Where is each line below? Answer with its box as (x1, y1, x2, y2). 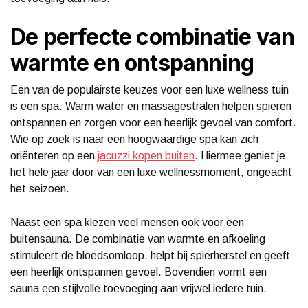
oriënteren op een (10, 149, 98, 162)
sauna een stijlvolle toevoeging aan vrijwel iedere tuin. (10, 282, 267, 294)
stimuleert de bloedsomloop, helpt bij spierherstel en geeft (10, 249, 290, 261)
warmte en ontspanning (10, 49, 254, 76)
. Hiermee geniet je (195, 149, 285, 162)
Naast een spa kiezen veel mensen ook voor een (10, 216, 244, 228)
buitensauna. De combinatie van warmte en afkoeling (10, 232, 265, 245)
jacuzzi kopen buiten (98, 149, 195, 162)
